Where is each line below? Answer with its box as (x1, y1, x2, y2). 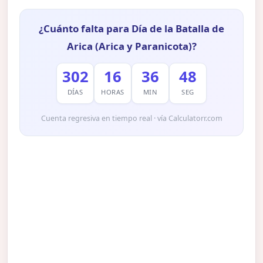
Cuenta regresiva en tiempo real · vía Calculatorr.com (41, 113, 222, 123)
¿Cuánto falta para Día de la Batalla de (39, 21, 224, 35)
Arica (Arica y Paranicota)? (66, 39, 197, 53)
